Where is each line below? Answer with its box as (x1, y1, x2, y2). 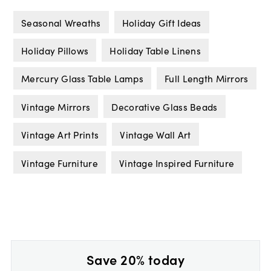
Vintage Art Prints (21, 128, 99, 142)
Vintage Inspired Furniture (119, 155, 235, 169)
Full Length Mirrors (165, 71, 249, 85)
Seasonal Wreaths (21, 15, 101, 29)
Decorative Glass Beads (111, 99, 218, 113)
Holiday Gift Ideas (122, 15, 201, 29)
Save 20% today (86, 249, 185, 269)
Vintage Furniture (21, 155, 98, 169)
